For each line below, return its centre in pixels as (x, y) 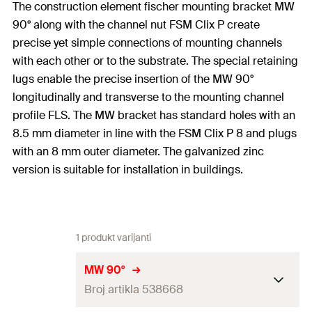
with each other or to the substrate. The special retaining (155, 61)
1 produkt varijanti (114, 237)
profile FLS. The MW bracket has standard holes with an (154, 115)
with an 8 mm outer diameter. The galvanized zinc (138, 151)
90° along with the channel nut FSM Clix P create (136, 25)
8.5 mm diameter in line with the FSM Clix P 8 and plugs (155, 133)
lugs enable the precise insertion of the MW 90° (133, 79)
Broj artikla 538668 (134, 289)
